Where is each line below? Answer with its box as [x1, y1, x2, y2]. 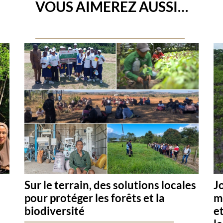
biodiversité [24, 204, 85, 218]
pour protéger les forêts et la [24, 191, 165, 205]
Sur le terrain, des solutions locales [24, 178, 196, 192]
